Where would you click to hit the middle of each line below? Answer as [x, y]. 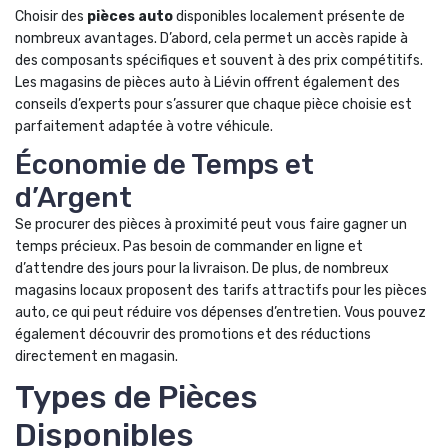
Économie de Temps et [164, 164]
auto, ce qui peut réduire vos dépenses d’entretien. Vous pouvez [220, 312]
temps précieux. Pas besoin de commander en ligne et [189, 246]
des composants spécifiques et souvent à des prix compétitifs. [219, 60]
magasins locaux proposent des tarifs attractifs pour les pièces [221, 290]
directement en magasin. [96, 356]
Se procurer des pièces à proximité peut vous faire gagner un [211, 224]
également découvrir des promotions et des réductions [193, 334]
